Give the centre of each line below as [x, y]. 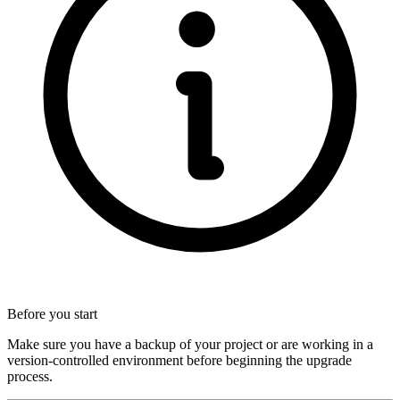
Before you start [52, 313]
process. [30, 376]
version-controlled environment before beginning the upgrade [179, 360]
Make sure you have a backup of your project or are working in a [190, 344]
